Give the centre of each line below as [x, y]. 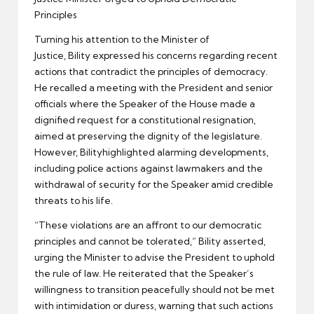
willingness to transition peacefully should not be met [155, 289]
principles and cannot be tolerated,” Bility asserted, [150, 241]
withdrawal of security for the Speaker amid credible [154, 184]
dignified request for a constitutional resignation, [145, 120]
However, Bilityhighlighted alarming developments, [151, 152]
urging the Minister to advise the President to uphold [155, 257]
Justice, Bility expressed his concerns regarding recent [156, 55]
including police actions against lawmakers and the [149, 168]
